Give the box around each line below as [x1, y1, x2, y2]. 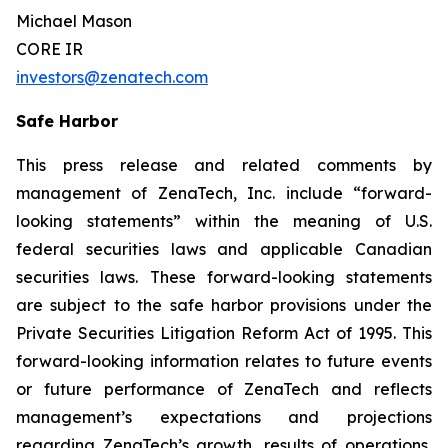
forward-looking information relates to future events [16, 351, 432, 371]
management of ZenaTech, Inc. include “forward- [16, 183, 432, 203]
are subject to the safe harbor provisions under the [16, 295, 432, 315]
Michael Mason [16, 11, 132, 31]
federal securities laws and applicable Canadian [16, 239, 432, 259]
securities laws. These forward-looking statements [16, 267, 432, 287]
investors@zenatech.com [16, 67, 208, 87]
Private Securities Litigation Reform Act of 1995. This [16, 323, 432, 343]
